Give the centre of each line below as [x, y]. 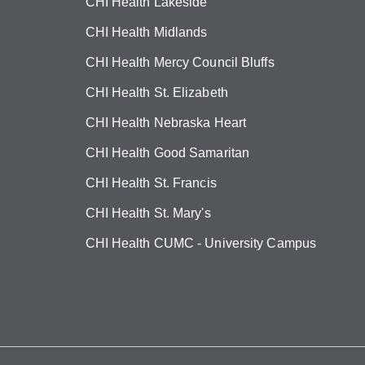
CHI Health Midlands [146, 32]
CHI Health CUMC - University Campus [200, 243]
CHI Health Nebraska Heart [165, 123]
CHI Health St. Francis [151, 183]
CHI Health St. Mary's [148, 213]
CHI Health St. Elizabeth [156, 92]
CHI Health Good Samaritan [167, 153]
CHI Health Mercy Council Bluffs [180, 62]
